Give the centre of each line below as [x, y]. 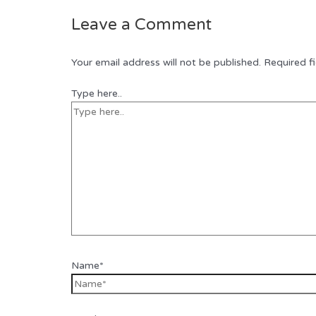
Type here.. [97, 93]
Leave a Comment [142, 24]
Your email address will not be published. [166, 62]
